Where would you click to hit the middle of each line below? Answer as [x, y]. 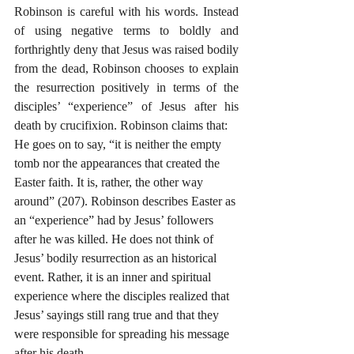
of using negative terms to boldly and [126, 30]
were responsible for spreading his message [123, 334]
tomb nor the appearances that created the [119, 163]
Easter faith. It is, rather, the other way [110, 182]
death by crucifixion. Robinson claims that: [121, 125]
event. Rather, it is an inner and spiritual [114, 277]
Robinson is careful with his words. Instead [126, 11]
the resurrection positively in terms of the [126, 87]
